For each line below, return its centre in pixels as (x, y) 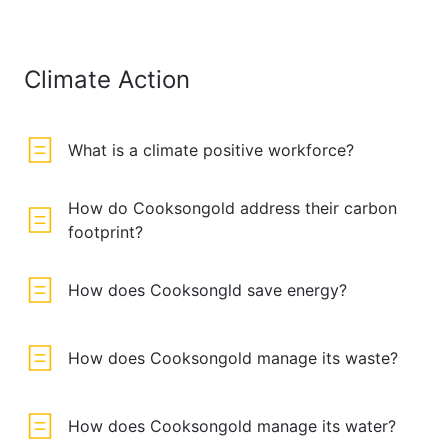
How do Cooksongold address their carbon (232, 208)
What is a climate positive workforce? (211, 150)
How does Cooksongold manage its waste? (233, 358)
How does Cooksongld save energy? (207, 290)
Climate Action (107, 79)
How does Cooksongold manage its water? (232, 426)
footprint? (105, 232)
